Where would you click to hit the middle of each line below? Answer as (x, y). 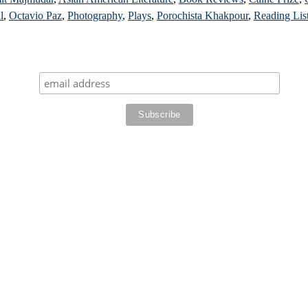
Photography (95, 16)
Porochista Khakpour (202, 16)
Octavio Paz (35, 16)
